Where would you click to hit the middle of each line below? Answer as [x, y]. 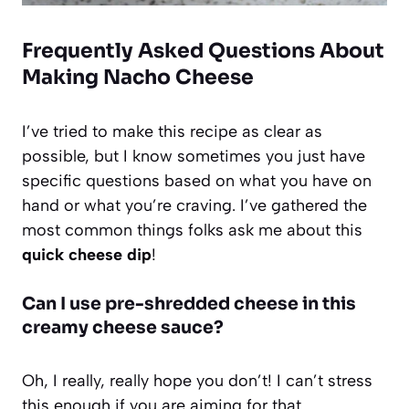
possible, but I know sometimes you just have [194, 156]
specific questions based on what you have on [197, 180]
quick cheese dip [87, 254]
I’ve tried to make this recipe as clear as [172, 131]
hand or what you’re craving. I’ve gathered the [194, 205]
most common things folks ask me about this [192, 230]
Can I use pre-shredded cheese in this [189, 304]
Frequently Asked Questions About [203, 50]
